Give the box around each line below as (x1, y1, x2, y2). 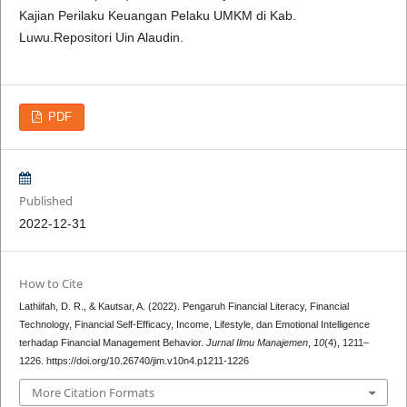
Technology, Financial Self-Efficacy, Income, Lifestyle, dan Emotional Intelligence (18, 318, 370, 330)
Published (18, 192, 73, 209)
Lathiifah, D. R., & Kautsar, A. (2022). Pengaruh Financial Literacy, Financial (18, 300, 349, 312)
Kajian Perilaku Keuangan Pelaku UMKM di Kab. (18, 8, 296, 24)
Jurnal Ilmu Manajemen (205, 336, 308, 348)
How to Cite (18, 274, 83, 292)
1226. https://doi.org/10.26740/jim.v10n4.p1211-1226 (18, 354, 249, 366)
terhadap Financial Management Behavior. (18, 336, 206, 348)
